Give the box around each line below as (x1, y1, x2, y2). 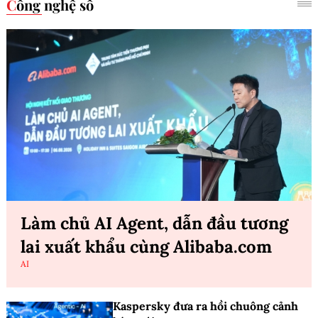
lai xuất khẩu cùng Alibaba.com (21, 236, 272, 258)
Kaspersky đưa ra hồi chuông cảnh (113, 299, 298, 314)
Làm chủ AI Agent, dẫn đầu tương (21, 212, 288, 235)
